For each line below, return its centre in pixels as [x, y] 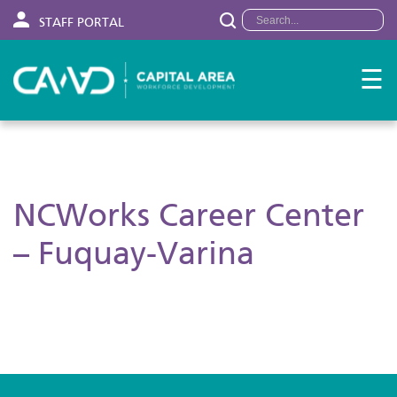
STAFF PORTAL [80, 22]
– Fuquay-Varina [134, 253]
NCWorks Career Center [189, 214]
